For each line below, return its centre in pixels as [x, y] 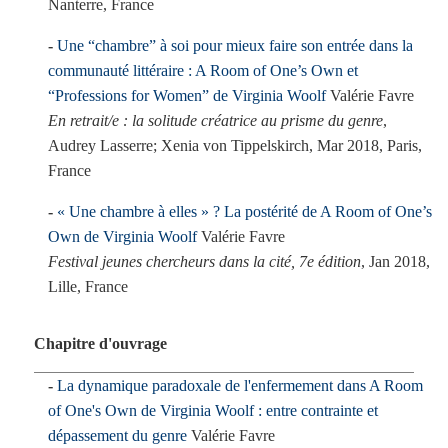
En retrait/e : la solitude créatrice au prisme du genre [215, 120]
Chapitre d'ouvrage [100, 343]
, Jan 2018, [395, 261]
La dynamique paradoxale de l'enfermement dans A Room [240, 385]
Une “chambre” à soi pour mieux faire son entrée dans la [235, 45]
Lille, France [88, 286]
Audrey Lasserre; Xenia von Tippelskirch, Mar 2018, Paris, [235, 145]
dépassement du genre [117, 435]
